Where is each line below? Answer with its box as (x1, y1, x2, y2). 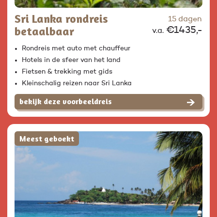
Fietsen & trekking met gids (22, 68, 112, 76)
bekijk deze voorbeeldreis (19, 96, 112, 107)
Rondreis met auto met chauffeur (22, 45, 130, 52)
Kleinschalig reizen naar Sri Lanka (22, 80, 132, 87)
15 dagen (168, 15, 201, 24)
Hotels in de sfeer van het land (22, 57, 121, 64)
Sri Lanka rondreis (15, 12, 108, 26)
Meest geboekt (19, 134, 74, 144)
